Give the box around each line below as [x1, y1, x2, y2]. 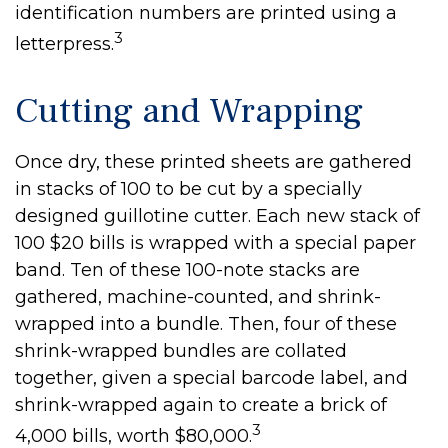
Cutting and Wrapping [15, 88, 363, 134]
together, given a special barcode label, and [15, 367, 408, 389]
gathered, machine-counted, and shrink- [15, 286, 381, 308]
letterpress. [15, 33, 114, 55]
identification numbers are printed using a [15, 2, 397, 24]
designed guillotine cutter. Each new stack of [15, 205, 420, 227]
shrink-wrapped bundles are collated [15, 340, 347, 362]
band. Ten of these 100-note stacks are [15, 259, 360, 281]
